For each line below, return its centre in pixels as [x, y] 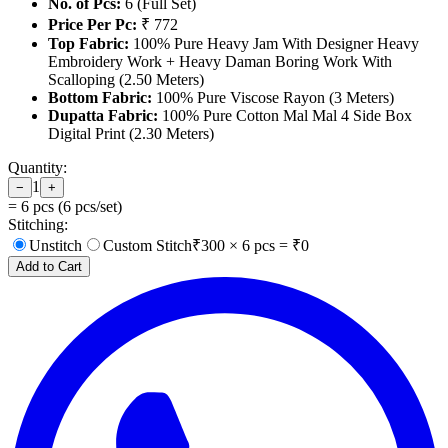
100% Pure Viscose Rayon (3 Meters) [273, 98]
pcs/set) [96, 207]
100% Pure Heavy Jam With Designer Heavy [274, 44]
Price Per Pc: [92, 25]
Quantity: [37, 168]
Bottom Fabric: [100, 98]
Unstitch [55, 246]
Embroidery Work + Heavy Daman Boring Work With [220, 62]
